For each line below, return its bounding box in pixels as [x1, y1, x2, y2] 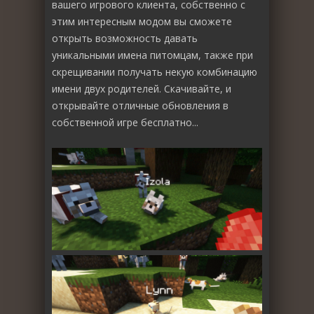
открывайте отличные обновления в [52, 99, 228, 113]
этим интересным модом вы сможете [52, 15, 232, 29]
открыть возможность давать [52, 32, 198, 46]
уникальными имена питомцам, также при [52, 48, 253, 62]
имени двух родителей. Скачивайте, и [52, 82, 231, 96]
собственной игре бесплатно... [52, 116, 198, 130]
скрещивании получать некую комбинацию [52, 65, 257, 79]
